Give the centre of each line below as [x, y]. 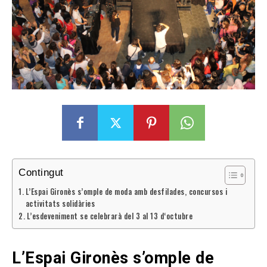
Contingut [41, 173]
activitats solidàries [60, 204]
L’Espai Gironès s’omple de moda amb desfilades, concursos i [126, 192]
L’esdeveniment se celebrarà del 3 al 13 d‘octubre [110, 216]
